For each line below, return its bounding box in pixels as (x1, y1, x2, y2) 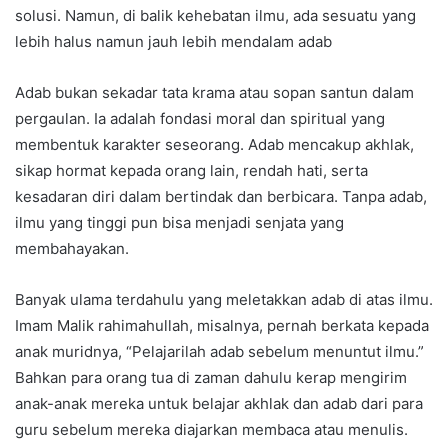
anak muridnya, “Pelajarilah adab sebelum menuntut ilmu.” (15, 341, 424, 361)
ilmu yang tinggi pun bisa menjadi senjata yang (15, 212, 344, 232)
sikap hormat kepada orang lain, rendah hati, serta (15, 160, 368, 180)
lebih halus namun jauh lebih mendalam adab (15, 31, 332, 51)
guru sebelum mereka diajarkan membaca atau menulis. (15, 419, 408, 439)
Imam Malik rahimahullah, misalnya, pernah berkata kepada (15, 315, 429, 335)
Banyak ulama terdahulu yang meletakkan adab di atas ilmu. (15, 289, 433, 309)
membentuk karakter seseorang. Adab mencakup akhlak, (15, 134, 414, 154)
